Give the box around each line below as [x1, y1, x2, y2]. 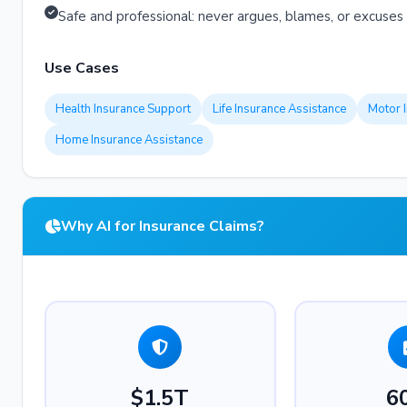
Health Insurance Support [55, 101, 191, 117]
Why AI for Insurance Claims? [61, 216, 264, 236]
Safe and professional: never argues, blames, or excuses [58, 7, 403, 25]
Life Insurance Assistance [213, 101, 346, 117]
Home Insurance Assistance [55, 132, 203, 148]
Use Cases [45, 58, 119, 78]
